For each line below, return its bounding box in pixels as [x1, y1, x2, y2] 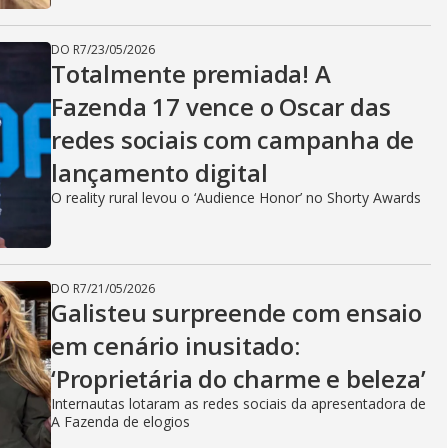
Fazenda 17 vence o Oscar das [51, 90, 391, 123]
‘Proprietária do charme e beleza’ [51, 362, 426, 395]
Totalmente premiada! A [51, 57, 331, 90]
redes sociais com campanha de [51, 123, 415, 156]
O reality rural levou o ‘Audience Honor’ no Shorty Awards [51, 188, 421, 207]
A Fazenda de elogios [51, 412, 190, 431]
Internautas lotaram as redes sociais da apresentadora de [51, 394, 426, 413]
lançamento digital [51, 156, 268, 189]
